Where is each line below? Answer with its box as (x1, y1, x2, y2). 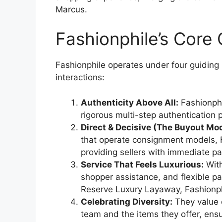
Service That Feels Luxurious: (81, 159, 204, 169)
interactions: (55, 72, 105, 83)
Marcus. (55, 4, 87, 14)
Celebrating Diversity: (81, 196, 172, 207)
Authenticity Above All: (81, 97, 178, 108)
